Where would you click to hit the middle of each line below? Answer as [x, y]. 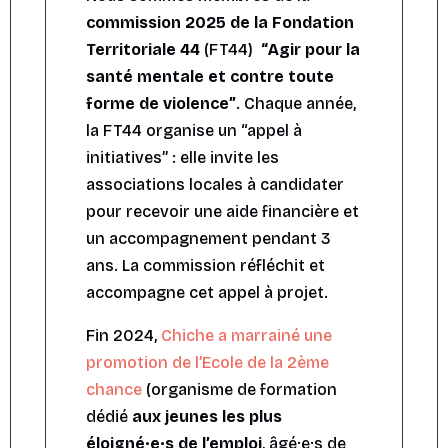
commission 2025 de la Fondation [220, 23]
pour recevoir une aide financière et [222, 212]
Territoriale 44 [143, 50]
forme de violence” [161, 104]
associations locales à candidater [215, 185]
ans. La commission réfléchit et [205, 266]
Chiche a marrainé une [246, 336]
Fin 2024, [123, 336]
